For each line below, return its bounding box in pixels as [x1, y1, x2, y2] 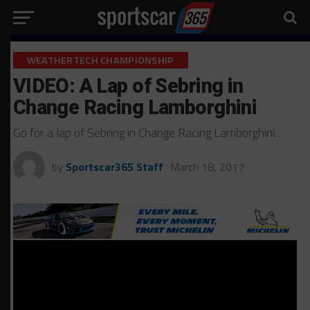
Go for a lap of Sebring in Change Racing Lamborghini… [12, 123, 284, 142]
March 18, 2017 [170, 158, 244, 175]
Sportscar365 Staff [65, 158, 163, 175]
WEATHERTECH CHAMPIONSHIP [26, 53, 174, 68]
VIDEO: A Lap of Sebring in [12, 74, 244, 98]
